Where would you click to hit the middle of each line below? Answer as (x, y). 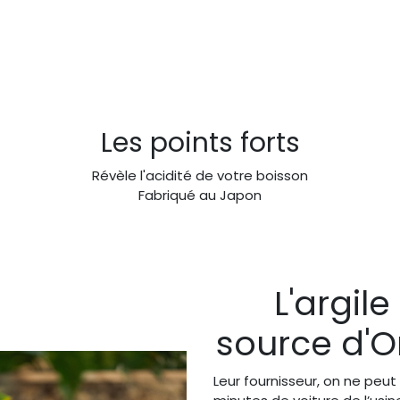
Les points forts (200, 142)
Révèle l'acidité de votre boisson (200, 175)
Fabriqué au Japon (200, 195)
